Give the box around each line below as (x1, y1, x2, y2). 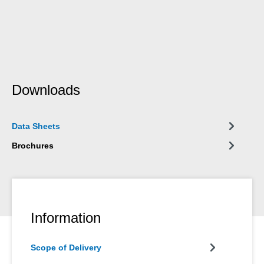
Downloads (12, 81, 80, 98)
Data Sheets (12, 121, 60, 131)
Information (31, 209, 101, 226)
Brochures (12, 140, 54, 150)
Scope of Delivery (31, 242, 101, 252)
